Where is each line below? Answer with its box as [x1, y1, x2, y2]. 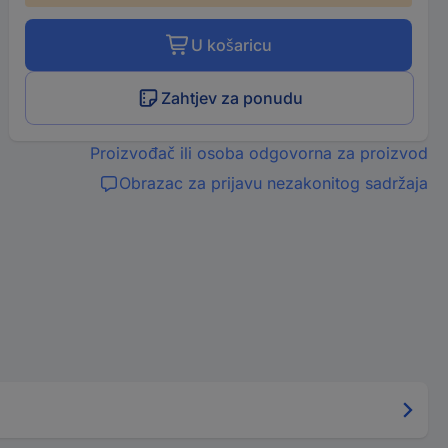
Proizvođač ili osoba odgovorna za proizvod [89, 143, 428, 163]
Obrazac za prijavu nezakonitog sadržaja [118, 173, 428, 193]
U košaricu [190, 35, 272, 55]
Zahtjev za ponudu [161, 88, 304, 108]
